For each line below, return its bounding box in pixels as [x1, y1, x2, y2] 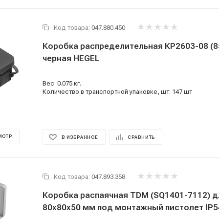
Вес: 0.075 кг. [43, 80, 81, 87]
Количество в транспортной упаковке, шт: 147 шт [43, 88, 192, 95]
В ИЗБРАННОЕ [62, 134, 98, 140]
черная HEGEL [43, 53, 99, 63]
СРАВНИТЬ [127, 134, 155, 140]
